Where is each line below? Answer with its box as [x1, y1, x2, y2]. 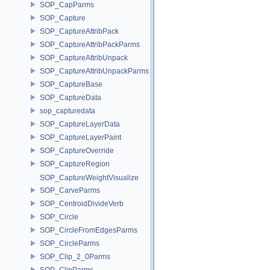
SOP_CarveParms [40, 186, 100, 195]
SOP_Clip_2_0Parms [40, 252, 110, 261]
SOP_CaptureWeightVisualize [40, 174, 139, 182]
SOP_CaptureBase [40, 80, 102, 89]
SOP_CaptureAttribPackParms [40, 40, 140, 49]
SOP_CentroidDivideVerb [40, 199, 124, 208]
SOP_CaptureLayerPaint [40, 133, 121, 142]
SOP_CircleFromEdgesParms [40, 225, 137, 234]
